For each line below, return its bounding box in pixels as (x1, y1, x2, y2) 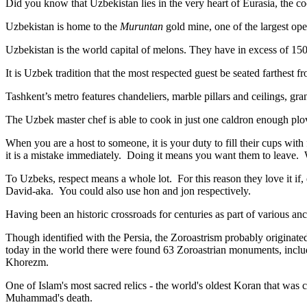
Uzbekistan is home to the (5, 20, 120, 32)
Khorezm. (5, 256, 49, 268)
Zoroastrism (171, 231, 222, 243)
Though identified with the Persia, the (5, 231, 171, 243)
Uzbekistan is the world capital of (5, 43, 153, 56)
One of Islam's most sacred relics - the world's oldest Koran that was (5, 279, 302, 291)
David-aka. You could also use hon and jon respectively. (5, 184, 251, 197)
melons (153, 43, 184, 56)
